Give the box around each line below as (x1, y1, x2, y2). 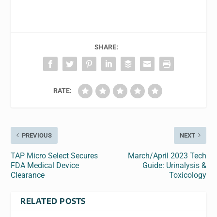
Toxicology (169, 170, 206, 180)
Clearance (11, 170, 45, 180)
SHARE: (94, 43, 118, 51)
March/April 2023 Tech (127, 151, 206, 160)
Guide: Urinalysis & (142, 160, 206, 170)
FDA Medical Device (11, 160, 79, 170)
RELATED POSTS (20, 196, 86, 206)
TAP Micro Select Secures (11, 151, 98, 160)
